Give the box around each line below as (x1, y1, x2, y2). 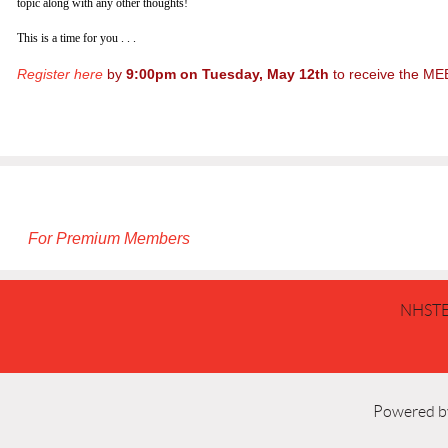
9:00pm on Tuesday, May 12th (126, 65, 333, 82)
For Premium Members (28, 229, 190, 247)
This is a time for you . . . (17, 30, 139, 45)
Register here (17, 65, 103, 82)
